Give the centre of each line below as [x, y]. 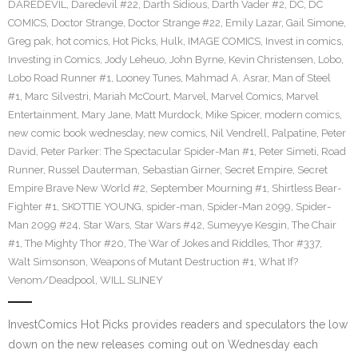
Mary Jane [106, 115]
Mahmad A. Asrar [227, 78]
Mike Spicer [233, 115]
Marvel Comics [246, 96]
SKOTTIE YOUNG [101, 207]
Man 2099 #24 [43, 225]
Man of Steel [302, 78]
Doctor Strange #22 [174, 23]
